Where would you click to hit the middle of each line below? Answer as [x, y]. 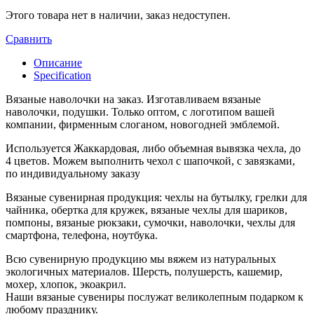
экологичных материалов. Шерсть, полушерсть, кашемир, [144, 271]
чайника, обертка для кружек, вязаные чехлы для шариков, [146, 210]
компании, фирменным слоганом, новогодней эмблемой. [143, 124]
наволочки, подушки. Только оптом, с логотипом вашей [140, 111]
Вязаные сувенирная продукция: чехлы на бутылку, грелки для [156, 197]
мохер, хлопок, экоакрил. [66, 284]
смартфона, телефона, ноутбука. [82, 235]
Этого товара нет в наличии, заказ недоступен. [118, 15]
